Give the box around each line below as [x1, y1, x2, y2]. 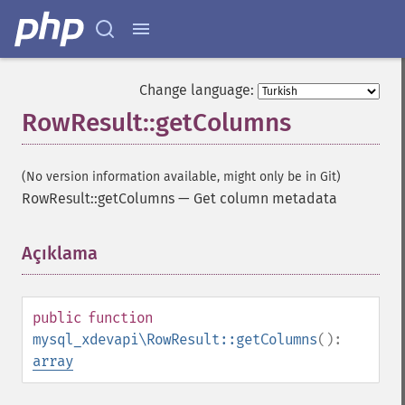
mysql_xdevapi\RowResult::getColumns [33, 331, 317, 348]
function [88, 309, 153, 326]
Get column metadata [193, 190, 337, 207]
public [33, 309, 81, 326]
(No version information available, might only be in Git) [22, 169, 341, 184]
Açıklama [22, 242, 98, 264]
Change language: [139, 81, 254, 99]
